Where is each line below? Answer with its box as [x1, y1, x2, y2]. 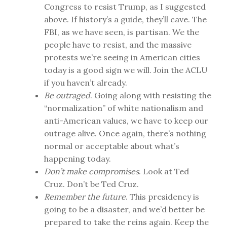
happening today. [44, 154, 111, 164]
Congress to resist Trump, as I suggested [44, 2, 206, 12]
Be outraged [44, 90, 90, 100]
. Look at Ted [139, 166, 189, 176]
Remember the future [44, 192, 126, 202]
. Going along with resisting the [90, 90, 211, 100]
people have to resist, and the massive [44, 40, 192, 50]
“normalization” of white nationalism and [44, 103, 203, 113]
